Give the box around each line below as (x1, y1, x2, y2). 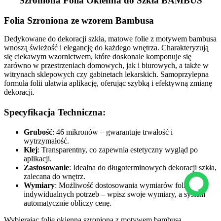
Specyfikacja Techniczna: (4, 107, 106, 118)
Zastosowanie (24, 163, 69, 172)
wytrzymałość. (24, 137, 69, 146)
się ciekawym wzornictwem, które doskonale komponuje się (4, 52, 191, 61)
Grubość (24, 128, 52, 137)
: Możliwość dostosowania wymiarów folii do (55, 181, 197, 190)
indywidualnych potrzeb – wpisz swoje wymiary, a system (24, 190, 205, 199)
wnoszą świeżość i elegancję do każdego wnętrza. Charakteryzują (4, 43, 209, 52)
